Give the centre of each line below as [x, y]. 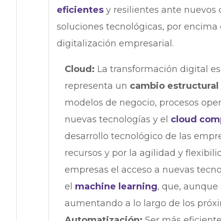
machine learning [116, 187]
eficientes [80, 10]
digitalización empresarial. [115, 44]
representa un [97, 86]
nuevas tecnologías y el [117, 120]
